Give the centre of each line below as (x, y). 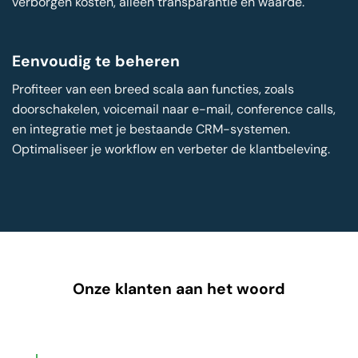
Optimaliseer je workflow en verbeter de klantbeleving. (171, 149)
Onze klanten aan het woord (179, 288)
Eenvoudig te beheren (96, 62)
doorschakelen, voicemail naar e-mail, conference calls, (174, 109)
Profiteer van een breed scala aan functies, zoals (153, 89)
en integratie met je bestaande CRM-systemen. (151, 129)
